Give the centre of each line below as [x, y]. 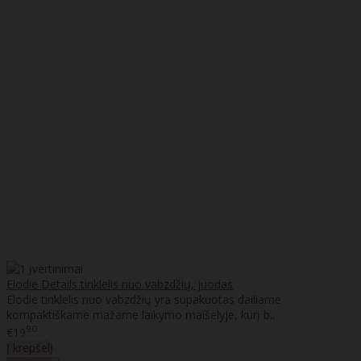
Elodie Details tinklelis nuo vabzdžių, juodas [120, 284]
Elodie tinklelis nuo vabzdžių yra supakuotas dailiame [144, 300]
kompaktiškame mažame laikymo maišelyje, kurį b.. [141, 315]
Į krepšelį [30, 347]
